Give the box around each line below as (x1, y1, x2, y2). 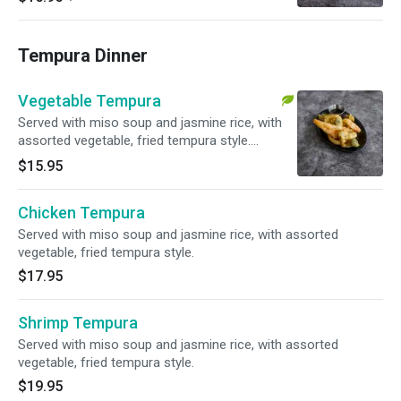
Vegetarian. (18, 150, 84, 166)
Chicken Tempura (18, 203, 145, 222)
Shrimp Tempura (18, 313, 138, 332)
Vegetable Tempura (18, 91, 161, 110)
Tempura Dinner (18, 45, 148, 66)
